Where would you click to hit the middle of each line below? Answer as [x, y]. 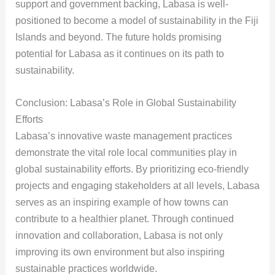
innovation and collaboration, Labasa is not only [119, 235]
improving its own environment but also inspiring [120, 252]
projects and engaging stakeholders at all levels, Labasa [137, 185]
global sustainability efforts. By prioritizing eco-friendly [132, 169]
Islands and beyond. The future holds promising [118, 37]
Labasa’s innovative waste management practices [123, 136]
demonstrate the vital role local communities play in [126, 152]
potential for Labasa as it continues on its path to [119, 54]
